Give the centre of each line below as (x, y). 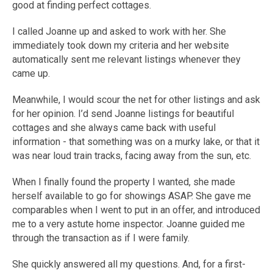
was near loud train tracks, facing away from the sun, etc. (132, 156)
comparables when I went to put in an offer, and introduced (136, 210)
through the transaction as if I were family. (101, 238)
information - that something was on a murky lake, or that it (136, 142)
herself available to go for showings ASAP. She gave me (132, 196)
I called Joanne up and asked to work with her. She (119, 32)
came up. (31, 74)
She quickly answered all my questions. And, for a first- (129, 264)
